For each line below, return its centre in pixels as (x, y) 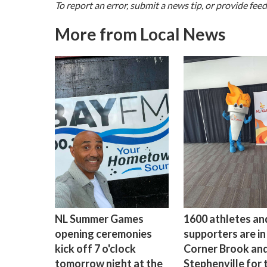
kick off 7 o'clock (95, 248)
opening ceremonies (103, 233)
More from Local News (140, 34)
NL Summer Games (99, 218)
